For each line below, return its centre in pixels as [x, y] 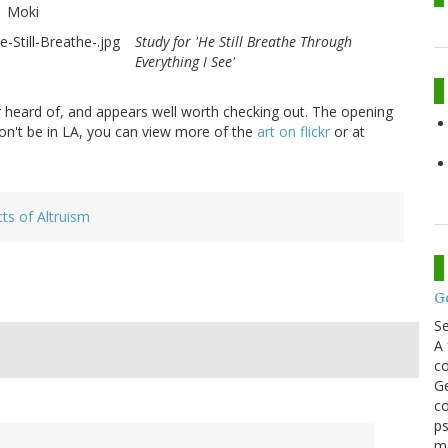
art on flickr [293, 132]
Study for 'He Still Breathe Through [243, 42]
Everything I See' [185, 62]
